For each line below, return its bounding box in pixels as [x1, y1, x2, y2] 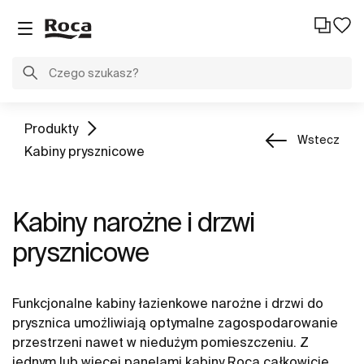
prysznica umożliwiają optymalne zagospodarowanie [12, 315, 338, 330]
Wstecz [297, 133, 340, 146]
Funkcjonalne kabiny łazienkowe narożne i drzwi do [12, 296, 323, 310]
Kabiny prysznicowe [24, 144, 145, 158]
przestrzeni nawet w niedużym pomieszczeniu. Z [12, 335, 309, 349]
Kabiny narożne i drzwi [12, 207, 254, 236]
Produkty [24, 121, 78, 136]
